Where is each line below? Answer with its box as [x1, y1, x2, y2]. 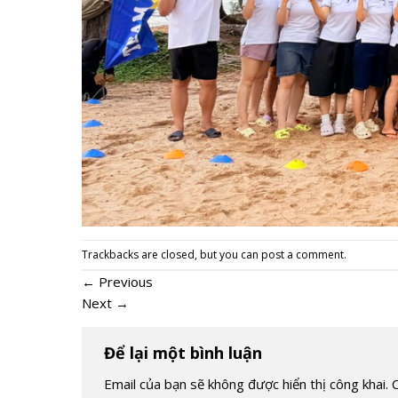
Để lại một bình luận [104, 341, 267, 363]
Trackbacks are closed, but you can [82, 246, 261, 262]
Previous [95, 272, 153, 291]
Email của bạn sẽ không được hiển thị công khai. [104, 374, 388, 393]
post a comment [261, 246, 344, 262]
